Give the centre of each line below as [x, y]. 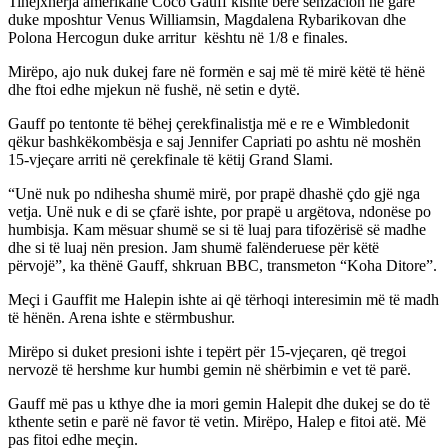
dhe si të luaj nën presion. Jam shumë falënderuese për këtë [193, 247]
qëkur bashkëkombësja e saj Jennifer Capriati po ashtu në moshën [214, 141]
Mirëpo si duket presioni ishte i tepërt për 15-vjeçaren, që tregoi [207, 351]
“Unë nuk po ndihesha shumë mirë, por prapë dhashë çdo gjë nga [214, 193]
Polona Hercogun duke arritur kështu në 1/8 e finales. [178, 37]
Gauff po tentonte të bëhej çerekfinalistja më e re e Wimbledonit [208, 123]
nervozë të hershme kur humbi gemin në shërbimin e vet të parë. [209, 369]
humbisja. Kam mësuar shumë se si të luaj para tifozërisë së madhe [217, 229]
